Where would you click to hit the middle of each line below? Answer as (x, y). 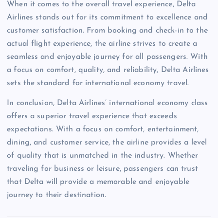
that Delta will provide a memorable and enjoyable (98, 182)
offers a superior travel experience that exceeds (92, 116)
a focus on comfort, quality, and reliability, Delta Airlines (108, 70)
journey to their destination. (57, 195)
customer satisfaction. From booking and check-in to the (107, 30)
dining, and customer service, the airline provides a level (107, 142)
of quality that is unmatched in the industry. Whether (103, 155)
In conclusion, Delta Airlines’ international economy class (108, 103)
